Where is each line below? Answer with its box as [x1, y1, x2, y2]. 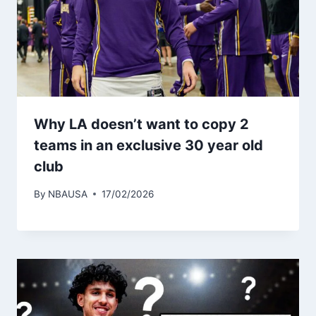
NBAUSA [48, 188, 88, 200]
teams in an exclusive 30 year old [34, 137, 263, 154]
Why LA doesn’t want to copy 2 [34, 116, 249, 133]
